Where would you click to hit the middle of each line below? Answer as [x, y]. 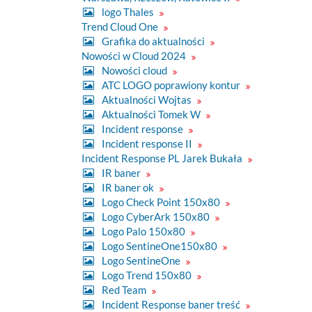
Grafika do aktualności [153, 41]
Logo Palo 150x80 [143, 231]
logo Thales [128, 11]
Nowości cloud [134, 70]
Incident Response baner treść [171, 304]
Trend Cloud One [121, 26]
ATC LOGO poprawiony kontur [171, 85]
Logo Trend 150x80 [147, 275]
